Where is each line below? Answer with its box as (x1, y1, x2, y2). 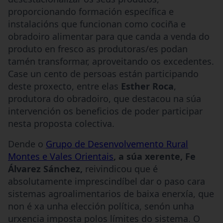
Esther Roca (121, 80, 174, 92)
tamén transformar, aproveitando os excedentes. (8, 55, 214, 67)
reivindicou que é (85, 162, 158, 175)
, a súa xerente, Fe (113, 150, 196, 162)
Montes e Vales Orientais (8, 150, 113, 162)
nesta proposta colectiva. (8, 117, 114, 129)
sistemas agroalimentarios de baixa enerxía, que (8, 187, 214, 200)
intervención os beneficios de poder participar (8, 105, 203, 117)
